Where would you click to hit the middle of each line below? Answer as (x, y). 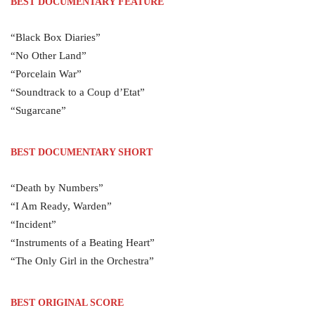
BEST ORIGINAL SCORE (67, 303)
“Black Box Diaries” (56, 37)
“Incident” (33, 224)
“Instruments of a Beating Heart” (83, 243)
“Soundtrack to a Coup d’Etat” (78, 92)
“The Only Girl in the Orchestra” (82, 261)
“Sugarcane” (38, 110)
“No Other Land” (49, 56)
